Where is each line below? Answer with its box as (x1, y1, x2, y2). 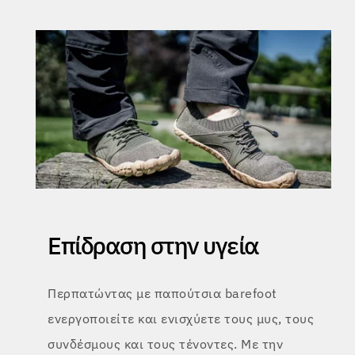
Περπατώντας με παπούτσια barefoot (48, 285, 277, 301)
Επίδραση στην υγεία (48, 230, 259, 261)
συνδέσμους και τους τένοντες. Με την (48, 336, 283, 352)
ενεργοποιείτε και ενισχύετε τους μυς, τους (48, 311, 314, 326)
